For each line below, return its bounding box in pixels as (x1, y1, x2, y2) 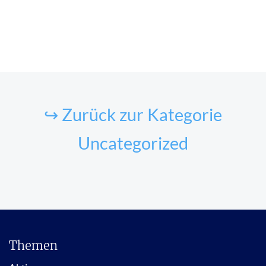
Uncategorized (78, 132, 188, 153)
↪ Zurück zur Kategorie (44, 104, 222, 125)
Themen (9, 237, 58, 253)
